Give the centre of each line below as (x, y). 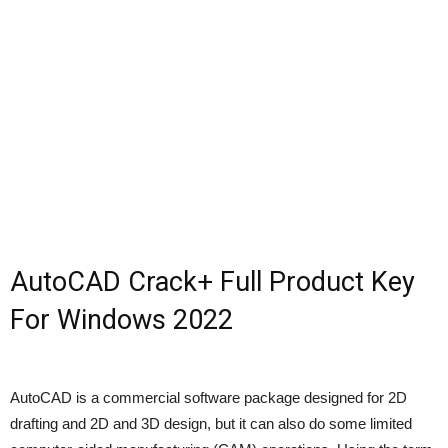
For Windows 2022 (121, 320)
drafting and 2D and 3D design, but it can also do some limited (211, 423)
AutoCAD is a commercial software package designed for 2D (208, 397)
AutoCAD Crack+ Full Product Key (212, 282)
